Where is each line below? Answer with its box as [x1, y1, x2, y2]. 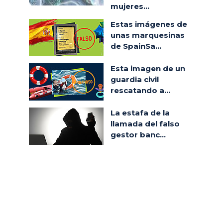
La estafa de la [111, 108, 170, 117]
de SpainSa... [111, 41, 161, 51]
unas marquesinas [111, 30, 185, 40]
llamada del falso [111, 119, 180, 128]
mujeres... [111, 1, 149, 11]
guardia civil [111, 75, 159, 84]
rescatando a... [111, 86, 170, 95]
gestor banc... [111, 130, 166, 139]
